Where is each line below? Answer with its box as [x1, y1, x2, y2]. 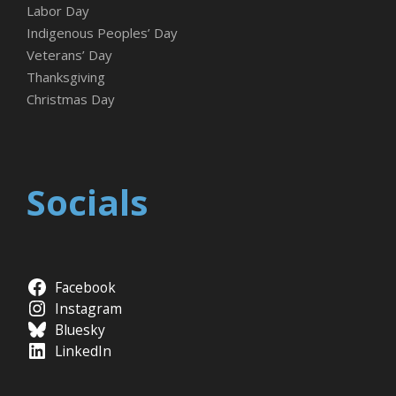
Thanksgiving [27, 68, 105, 87]
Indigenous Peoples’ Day [27, 24, 178, 42]
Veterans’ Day [27, 46, 112, 65]
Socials [27, 178, 148, 227]
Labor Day [27, 2, 89, 20]
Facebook [54, 278, 116, 298]
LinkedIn [54, 341, 111, 362]
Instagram [54, 299, 122, 319]
